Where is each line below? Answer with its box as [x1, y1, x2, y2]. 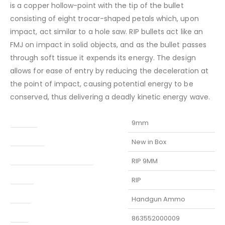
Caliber [14, 117, 34, 124]
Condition [14, 135, 41, 142]
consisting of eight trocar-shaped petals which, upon [10, 14, 199, 24]
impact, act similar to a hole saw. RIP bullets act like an [10, 27, 203, 37]
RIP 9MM [132, 156, 158, 166]
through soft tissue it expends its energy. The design [10, 53, 196, 63]
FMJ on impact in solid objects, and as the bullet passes [10, 40, 206, 50]
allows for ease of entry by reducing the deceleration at [10, 66, 208, 76]
